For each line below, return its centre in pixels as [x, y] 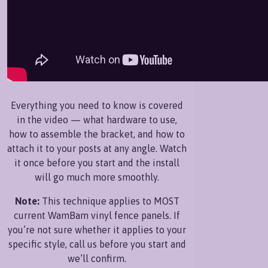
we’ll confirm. [97, 258]
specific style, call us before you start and [97, 244]
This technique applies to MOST [109, 201]
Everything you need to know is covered [97, 105]
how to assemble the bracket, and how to [97, 134]
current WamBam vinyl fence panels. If [97, 215]
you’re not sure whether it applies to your [97, 229]
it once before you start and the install [97, 162]
